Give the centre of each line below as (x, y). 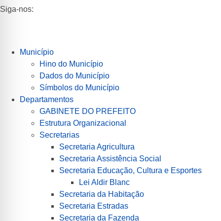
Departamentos (47, 99)
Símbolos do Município (79, 87)
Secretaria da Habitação (102, 194)
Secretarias (59, 135)
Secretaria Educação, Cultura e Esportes (130, 170)
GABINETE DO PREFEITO (88, 111)
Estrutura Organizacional (83, 123)
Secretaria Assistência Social (110, 158)
